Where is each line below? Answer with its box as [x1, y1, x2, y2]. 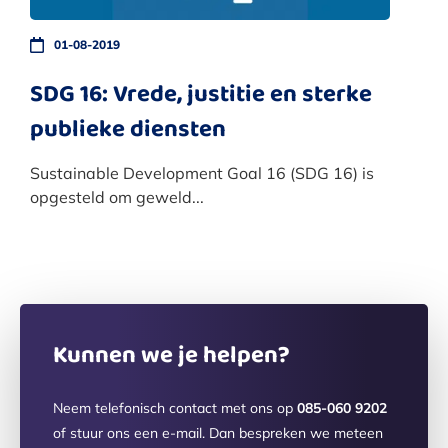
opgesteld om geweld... [30, 187, 204, 208]
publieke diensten [30, 110, 226, 146]
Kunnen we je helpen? [53, 336, 290, 372]
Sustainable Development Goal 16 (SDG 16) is [30, 163, 374, 184]
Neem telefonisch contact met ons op [53, 399, 297, 418]
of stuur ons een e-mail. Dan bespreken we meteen [53, 424, 383, 443]
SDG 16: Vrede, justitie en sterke [30, 75, 372, 111]
